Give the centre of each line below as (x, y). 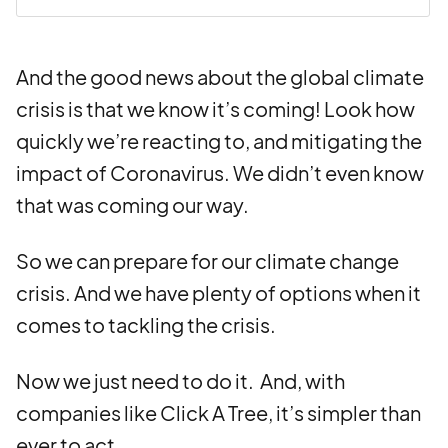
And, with (302, 380)
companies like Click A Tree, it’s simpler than (218, 412)
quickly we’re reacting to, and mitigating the (219, 140)
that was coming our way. (132, 204)
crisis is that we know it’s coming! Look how (215, 108)
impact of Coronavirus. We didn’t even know (220, 172)
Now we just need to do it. (136, 380)
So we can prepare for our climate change (207, 260)
